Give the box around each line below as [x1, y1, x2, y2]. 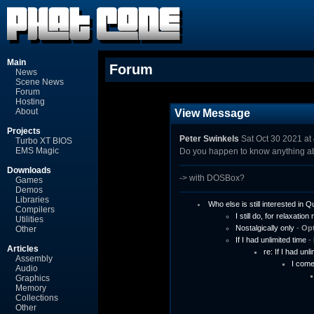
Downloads [7, 165, 51, 175]
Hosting [15, 97, 45, 107]
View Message [175, 107, 250, 119]
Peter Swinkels [179, 134, 239, 144]
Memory [15, 283, 46, 293]
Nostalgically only [235, 224, 294, 232]
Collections [15, 293, 58, 303]
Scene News [15, 77, 64, 87]
